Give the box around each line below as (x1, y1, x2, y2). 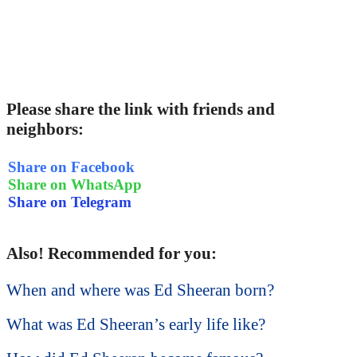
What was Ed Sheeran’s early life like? (6, 315, 265, 335)
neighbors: (6, 120, 84, 139)
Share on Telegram (8, 193, 131, 210)
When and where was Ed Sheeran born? (6, 280, 274, 300)
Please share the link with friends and (6, 100, 275, 120)
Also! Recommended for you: (6, 244, 217, 264)
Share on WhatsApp (8, 175, 142, 193)
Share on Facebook (8, 158, 135, 175)
